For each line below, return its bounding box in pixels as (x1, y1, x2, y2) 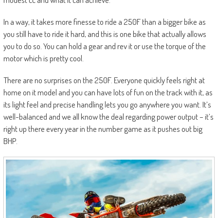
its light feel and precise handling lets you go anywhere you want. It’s (3, 99, 211, 110)
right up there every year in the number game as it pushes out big (3, 124, 202, 134)
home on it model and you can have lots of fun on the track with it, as (3, 87, 213, 98)
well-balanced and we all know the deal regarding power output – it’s (3, 111, 214, 122)
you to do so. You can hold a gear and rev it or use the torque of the (3, 41, 206, 52)
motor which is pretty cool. (3, 53, 84, 64)
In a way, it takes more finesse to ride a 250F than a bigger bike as (3, 17, 206, 27)
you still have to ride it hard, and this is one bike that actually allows (3, 29, 206, 39)
